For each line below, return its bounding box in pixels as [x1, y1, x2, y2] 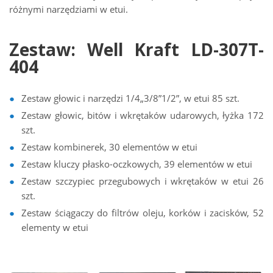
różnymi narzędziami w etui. [9, 3, 128, 15]
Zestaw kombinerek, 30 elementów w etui [21, 141, 197, 153]
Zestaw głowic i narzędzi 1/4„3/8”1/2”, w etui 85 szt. [21, 92, 239, 104]
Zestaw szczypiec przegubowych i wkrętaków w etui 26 [21, 175, 264, 187]
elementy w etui [21, 221, 88, 233]
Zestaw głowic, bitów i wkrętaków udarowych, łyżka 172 [21, 109, 264, 121]
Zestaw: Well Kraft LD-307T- [9, 38, 264, 61]
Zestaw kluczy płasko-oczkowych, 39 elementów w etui [21, 158, 252, 170]
